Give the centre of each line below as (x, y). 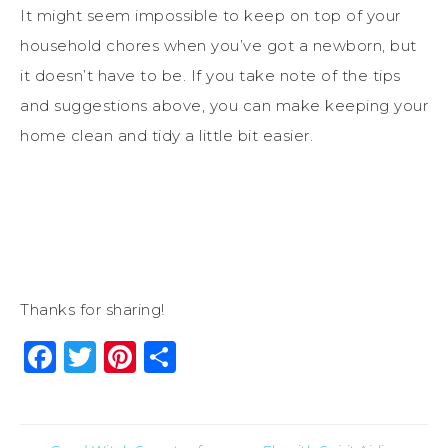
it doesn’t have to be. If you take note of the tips (210, 75)
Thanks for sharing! (92, 309)
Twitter (154, 356)
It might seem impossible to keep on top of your (210, 15)
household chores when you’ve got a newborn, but (218, 45)
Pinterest (211, 356)
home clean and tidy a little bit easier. (166, 135)
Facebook (135, 356)
